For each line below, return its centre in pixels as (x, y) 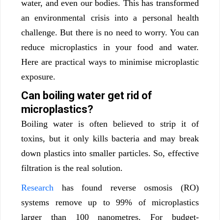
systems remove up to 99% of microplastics (110, 203)
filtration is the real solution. (72, 168)
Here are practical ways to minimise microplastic (110, 62)
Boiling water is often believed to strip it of (110, 124)
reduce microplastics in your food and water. (110, 47)
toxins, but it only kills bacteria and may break (110, 139)
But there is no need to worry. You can (130, 33)
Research (37, 188)
